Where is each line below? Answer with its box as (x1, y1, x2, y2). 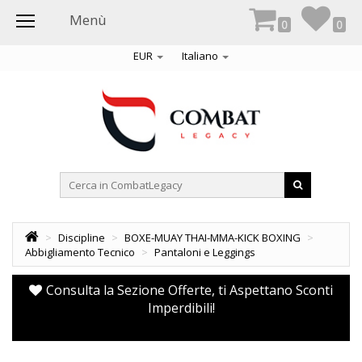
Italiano (182, 48, 221, 63)
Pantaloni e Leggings (154, 245, 255, 259)
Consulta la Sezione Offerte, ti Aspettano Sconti (46, 281, 333, 299)
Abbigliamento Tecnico (25, 245, 135, 259)
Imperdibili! (147, 299, 215, 317)
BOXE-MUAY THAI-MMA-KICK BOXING (124, 230, 301, 245)
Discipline (58, 230, 105, 245)
